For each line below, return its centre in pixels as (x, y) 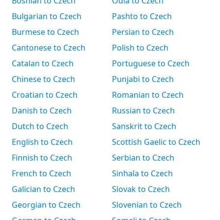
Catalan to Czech (43, 63)
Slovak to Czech (141, 189)
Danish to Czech (42, 110)
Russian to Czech (143, 110)
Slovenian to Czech (147, 205)
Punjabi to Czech (143, 79)
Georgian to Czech (46, 205)
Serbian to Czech (143, 158)
